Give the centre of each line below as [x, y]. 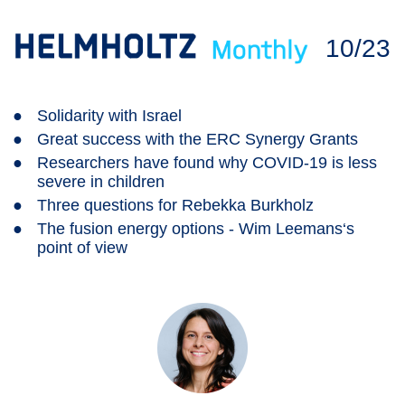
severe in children [101, 182]
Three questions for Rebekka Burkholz [175, 205]
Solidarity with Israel [109, 116]
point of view [82, 248]
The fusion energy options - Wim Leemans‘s [196, 229]
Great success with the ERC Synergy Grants [198, 139]
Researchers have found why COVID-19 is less [207, 163]
